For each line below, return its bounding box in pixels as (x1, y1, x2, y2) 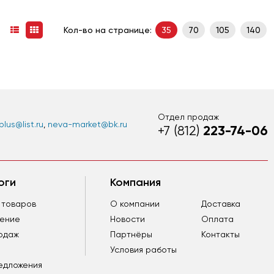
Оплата (201, 214, 234, 224)
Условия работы (110, 245, 177, 254)
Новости (110, 214, 145, 224)
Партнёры (110, 229, 152, 239)
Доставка (201, 199, 240, 209)
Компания (110, 176, 161, 189)
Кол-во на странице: (64, 25, 152, 35)
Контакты (201, 229, 240, 239)
